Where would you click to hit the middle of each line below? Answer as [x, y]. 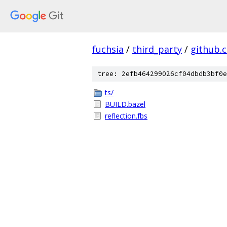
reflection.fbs [126, 116]
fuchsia [108, 49]
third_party [157, 49]
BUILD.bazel [125, 104]
